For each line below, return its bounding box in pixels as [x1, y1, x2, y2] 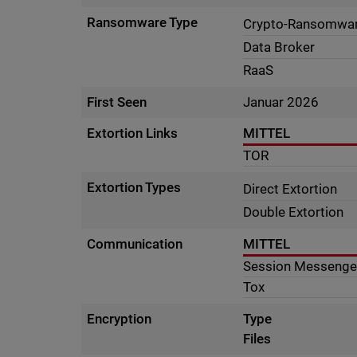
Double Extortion [243, 204, 344, 220]
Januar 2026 [243, 94, 320, 110]
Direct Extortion [243, 181, 338, 197]
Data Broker [243, 39, 316, 55]
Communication [87, 236, 183, 252]
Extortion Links [87, 125, 178, 141]
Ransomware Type [87, 14, 198, 30]
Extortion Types [87, 179, 182, 195]
